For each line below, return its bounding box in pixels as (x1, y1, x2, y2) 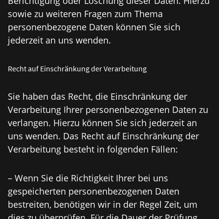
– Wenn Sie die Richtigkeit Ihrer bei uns (8, 172, 168, 184)
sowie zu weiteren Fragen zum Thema (8, 8, 163, 20)
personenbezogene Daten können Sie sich (8, 21, 180, 33)
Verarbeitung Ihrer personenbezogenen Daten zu (8, 104, 208, 115)
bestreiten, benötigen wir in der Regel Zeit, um (8, 198, 197, 210)
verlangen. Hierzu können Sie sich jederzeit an (8, 117, 197, 129)
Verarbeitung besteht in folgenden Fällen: (8, 143, 178, 155)
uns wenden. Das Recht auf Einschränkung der (8, 130, 199, 142)
